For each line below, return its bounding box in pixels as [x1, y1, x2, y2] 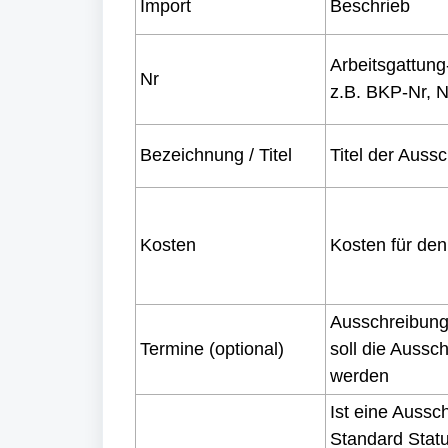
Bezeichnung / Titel [140, 145, 292, 165]
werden [330, 366, 389, 386]
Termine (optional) [140, 339, 284, 359]
